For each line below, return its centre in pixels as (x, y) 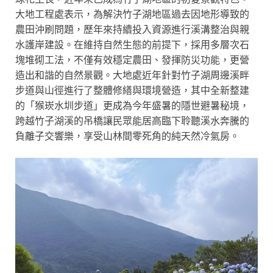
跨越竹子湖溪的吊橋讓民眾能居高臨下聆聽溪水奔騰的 (132, 120)
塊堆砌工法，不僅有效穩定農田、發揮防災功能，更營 (132, 59)
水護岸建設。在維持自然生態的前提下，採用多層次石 (132, 44)
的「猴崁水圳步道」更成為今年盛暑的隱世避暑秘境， (132, 105)
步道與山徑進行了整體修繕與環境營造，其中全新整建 (132, 90)
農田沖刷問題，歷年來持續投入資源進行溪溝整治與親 (132, 29)
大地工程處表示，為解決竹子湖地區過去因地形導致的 (132, 13)
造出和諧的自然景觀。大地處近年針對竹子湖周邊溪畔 (132, 74)
